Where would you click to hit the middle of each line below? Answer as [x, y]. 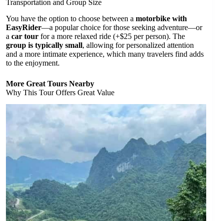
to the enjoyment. [33, 63]
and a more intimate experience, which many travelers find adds [105, 54]
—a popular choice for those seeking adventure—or [122, 27]
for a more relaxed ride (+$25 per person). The [112, 36]
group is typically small [44, 45]
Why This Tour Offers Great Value [60, 92]
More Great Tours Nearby [50, 83]
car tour [25, 36]
